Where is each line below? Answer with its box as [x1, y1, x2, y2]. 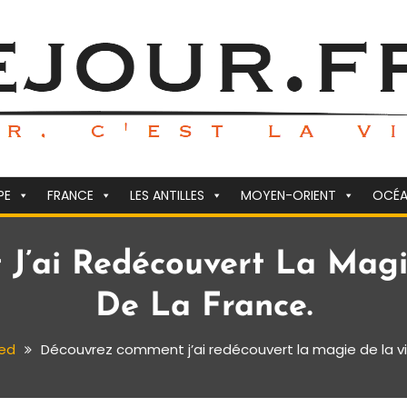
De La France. [94, 291, 313, 323]
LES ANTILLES [130, 186, 204, 204]
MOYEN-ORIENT [241, 186, 336, 204]
